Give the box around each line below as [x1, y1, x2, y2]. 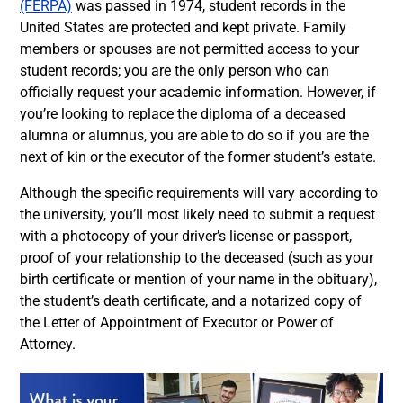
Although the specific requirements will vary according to [20, 184, 378, 201]
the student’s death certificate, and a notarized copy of [20, 291, 362, 309]
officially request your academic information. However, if [20, 83, 376, 101]
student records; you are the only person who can [20, 61, 329, 79]
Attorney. [20, 335, 76, 353]
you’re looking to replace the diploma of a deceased [20, 104, 345, 122]
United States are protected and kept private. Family [20, 18, 346, 36]
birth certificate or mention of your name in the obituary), [20, 270, 377, 288]
